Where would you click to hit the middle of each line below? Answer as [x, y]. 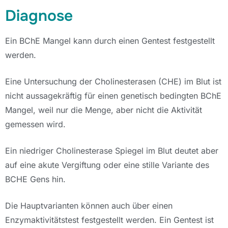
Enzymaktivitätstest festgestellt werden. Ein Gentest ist [109, 220]
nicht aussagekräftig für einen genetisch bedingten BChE [113, 96]
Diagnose [39, 16]
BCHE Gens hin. [35, 179]
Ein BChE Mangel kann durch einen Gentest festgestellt [110, 41]
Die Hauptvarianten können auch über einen [89, 206]
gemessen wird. [37, 124]
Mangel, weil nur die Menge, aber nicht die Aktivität [104, 110]
